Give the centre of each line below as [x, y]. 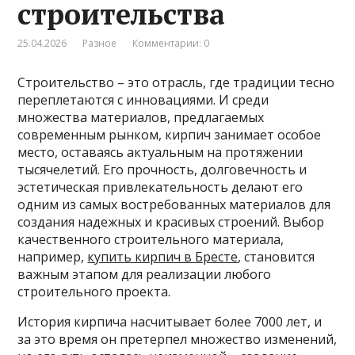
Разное [100, 43]
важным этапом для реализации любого [145, 274]
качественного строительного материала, [151, 239]
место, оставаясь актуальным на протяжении [160, 152]
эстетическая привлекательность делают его [160, 187]
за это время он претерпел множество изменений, [177, 339]
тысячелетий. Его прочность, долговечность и [162, 169]
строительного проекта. [94, 291]
